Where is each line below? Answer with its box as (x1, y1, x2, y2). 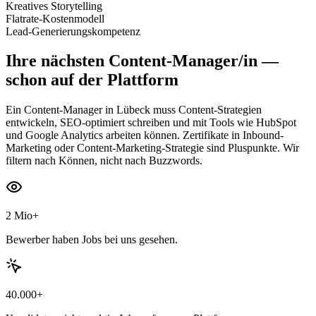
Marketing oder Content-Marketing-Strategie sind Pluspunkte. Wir (6, 142, 299, 154)
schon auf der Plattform (6, 71, 178, 90)
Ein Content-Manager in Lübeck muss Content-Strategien (6, 104, 262, 116)
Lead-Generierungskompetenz (6, 25, 140, 37)
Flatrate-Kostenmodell (6, 12, 104, 25)
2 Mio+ (6, 209, 39, 222)
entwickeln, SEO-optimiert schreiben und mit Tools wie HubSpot (6, 116, 296, 129)
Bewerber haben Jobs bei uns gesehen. (6, 233, 178, 246)
